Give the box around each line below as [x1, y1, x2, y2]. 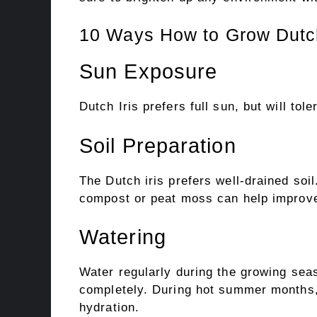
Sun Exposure [79, 60, 218, 83]
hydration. [79, 301, 139, 314]
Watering [79, 226, 166, 248]
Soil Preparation [79, 134, 236, 157]
